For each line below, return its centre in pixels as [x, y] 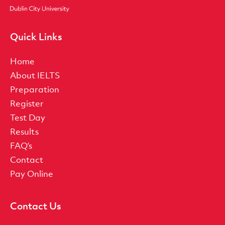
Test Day [28, 117]
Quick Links [36, 36]
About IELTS [35, 75]
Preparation [35, 89]
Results [24, 131]
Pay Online [32, 174]
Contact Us [36, 206]
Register [27, 103]
